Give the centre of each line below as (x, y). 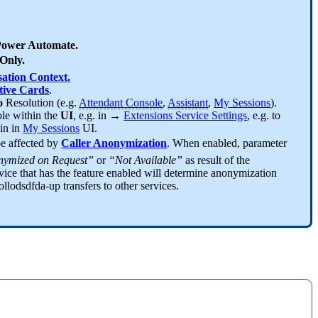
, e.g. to (264, 116)
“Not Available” (146, 160)
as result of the (216, 160)
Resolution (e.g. (43, 103)
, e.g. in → (99, 116)
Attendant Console (121, 103)
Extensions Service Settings (186, 116)
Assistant (188, 103)
